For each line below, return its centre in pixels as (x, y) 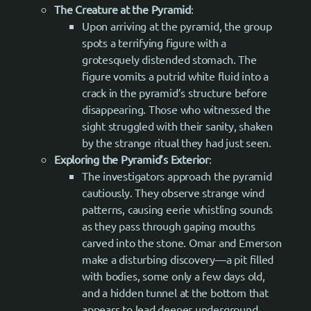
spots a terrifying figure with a (154, 42)
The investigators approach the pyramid (177, 175)
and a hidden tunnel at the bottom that (175, 292)
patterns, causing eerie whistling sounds (178, 209)
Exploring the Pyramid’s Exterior (132, 159)
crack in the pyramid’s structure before (175, 92)
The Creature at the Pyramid (123, 9)
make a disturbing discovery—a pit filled (178, 259)
